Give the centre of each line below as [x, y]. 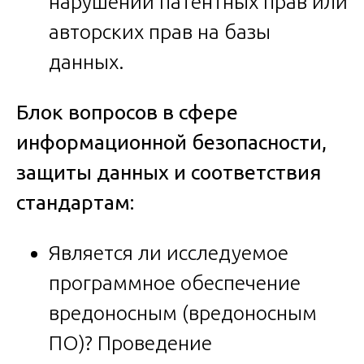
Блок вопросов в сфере [127, 112]
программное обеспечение [175, 282]
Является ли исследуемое [169, 252]
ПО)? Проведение [130, 342]
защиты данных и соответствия [169, 172]
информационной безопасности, [171, 142]
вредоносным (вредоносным [183, 312]
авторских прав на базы [160, 31]
